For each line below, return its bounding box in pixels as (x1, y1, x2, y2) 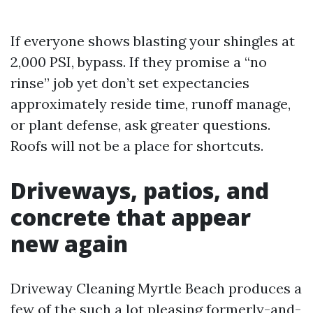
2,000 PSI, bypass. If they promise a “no (10, 53, 267, 71)
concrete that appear (10, 202, 251, 232)
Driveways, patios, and (10, 175, 269, 205)
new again (10, 228, 128, 259)
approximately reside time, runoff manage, (10, 95, 291, 112)
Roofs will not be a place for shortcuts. (10, 137, 263, 154)
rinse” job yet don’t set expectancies (10, 74, 249, 92)
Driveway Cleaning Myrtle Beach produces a (10, 279, 302, 297)
